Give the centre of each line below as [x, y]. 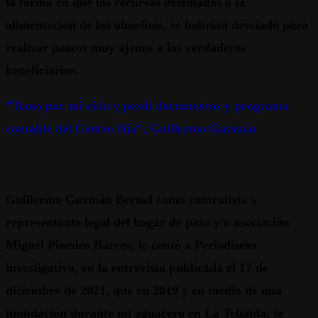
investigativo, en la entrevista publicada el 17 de [137, 268]
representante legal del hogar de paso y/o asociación [148, 223]
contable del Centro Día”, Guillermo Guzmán [131, 129]
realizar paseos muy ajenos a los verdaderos [126, 48]
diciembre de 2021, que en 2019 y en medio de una [144, 291]
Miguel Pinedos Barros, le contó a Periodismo [131, 245]
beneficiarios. [42, 71]
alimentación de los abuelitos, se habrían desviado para [157, 25]
